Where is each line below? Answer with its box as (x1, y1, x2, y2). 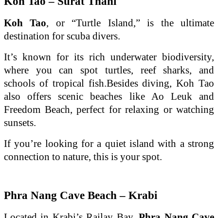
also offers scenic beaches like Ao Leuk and (4, 90, 214, 102)
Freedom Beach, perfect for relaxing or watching (4, 103, 214, 115)
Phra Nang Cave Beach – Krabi (4, 189, 157, 201)
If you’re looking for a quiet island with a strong (4, 137, 214, 149)
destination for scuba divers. (4, 30, 120, 42)
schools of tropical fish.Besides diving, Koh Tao (4, 77, 214, 89)
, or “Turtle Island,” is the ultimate (46, 17, 215, 29)
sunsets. (4, 116, 36, 128)
